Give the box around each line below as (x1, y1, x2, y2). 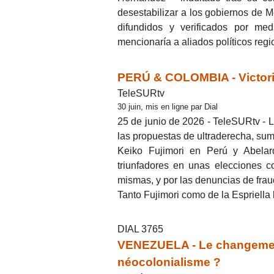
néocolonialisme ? (117, 256, 221, 269)
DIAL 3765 (117, 224, 163, 235)
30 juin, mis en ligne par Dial (117, 102, 218, 111)
